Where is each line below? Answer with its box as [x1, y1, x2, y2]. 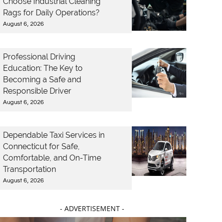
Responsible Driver [3, 86, 71, 96]
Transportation [3, 165, 56, 174]
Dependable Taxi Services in [3, 130, 105, 140]
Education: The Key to [3, 63, 83, 73]
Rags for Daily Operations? [3, 8, 100, 17]
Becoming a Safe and [3, 75, 81, 84]
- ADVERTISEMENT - [60, 204, 124, 213]
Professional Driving [3, 52, 75, 61]
